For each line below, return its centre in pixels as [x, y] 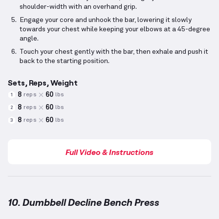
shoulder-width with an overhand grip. [78, 7]
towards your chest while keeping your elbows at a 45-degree [115, 30]
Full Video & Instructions [109, 152]
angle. [29, 39]
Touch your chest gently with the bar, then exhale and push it [114, 52]
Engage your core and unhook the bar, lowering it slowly [106, 20]
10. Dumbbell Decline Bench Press [84, 202]
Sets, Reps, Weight [43, 83]
